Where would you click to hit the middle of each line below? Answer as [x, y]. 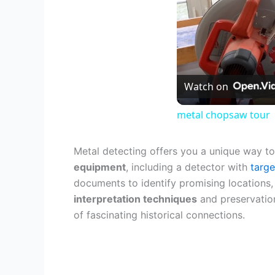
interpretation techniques [135, 199]
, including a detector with [188, 167]
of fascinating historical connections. [159, 215]
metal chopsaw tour [223, 115]
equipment [100, 167]
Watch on [206, 87]
